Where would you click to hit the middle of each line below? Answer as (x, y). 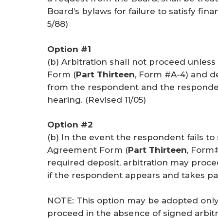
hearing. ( (68, 100)
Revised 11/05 (116, 100)
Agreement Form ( (88, 150)
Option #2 (70, 125)
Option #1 (69, 49)
